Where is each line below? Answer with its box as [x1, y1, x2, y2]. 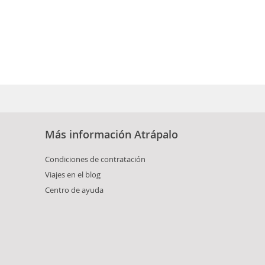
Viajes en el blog [45, 169, 101, 180]
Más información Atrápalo [45, 127, 178, 141]
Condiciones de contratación [45, 153, 146, 164]
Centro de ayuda [45, 184, 104, 195]
